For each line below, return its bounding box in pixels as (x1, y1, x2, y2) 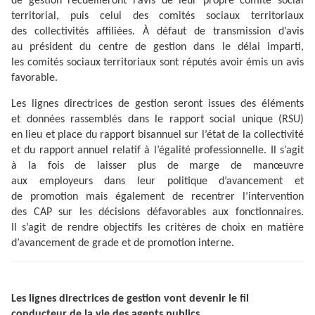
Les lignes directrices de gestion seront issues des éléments (11, 98, 304, 110)
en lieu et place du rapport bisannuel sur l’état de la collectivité (11, 129, 304, 141)
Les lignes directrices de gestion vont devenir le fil (11, 292, 249, 304)
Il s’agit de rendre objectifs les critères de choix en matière (11, 222, 304, 234)
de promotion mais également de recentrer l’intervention (11, 191, 304, 203)
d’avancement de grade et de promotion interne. (11, 238, 234, 250)
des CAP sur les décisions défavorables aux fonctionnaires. (11, 207, 304, 219)
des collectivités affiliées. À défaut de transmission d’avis (11, 26, 304, 38)
